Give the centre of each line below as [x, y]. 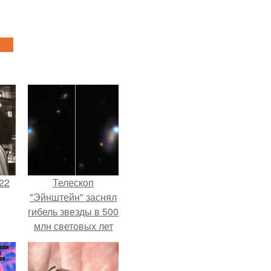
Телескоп [73, 182]
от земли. [73, 240]
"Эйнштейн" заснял [73, 197]
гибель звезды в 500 [73, 211]
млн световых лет [73, 226]
